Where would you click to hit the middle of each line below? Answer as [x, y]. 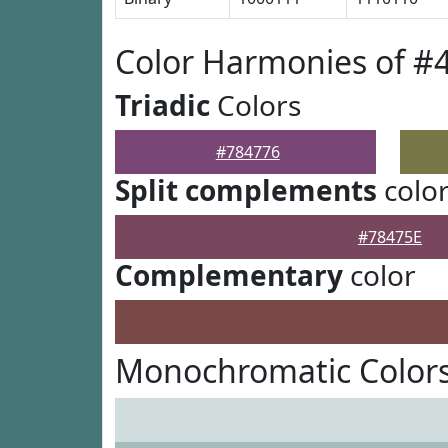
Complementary [229, 275]
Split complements [246, 190]
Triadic [162, 105]
